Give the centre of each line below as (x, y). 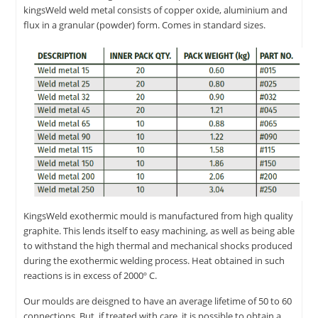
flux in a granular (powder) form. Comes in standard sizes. (144, 25)
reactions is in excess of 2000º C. (90, 276)
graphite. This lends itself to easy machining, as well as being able (159, 231)
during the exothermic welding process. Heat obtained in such (154, 261)
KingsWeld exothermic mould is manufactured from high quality (158, 216)
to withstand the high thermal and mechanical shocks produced (158, 246)
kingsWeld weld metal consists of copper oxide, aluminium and (155, 10)
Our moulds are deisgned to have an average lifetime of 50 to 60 (158, 301)
